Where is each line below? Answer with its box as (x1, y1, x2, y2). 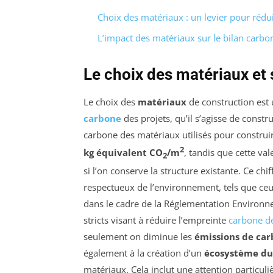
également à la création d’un (83, 247, 204, 260)
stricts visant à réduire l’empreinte (83, 214, 229, 227)
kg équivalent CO (83, 146, 163, 159)
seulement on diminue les (83, 230, 194, 243)
